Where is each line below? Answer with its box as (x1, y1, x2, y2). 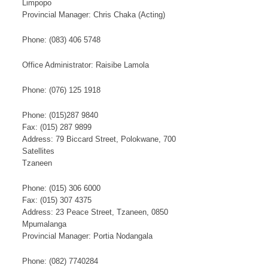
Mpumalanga (22, 220, 66, 229)
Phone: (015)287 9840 (22, 111, 98, 120)
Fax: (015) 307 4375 (22, 196, 92, 205)
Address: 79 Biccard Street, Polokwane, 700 (22, 135, 176, 144)
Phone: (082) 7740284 (22, 257, 98, 266)
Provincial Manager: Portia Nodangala (22, 232, 153, 240)
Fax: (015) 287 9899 (22, 123, 92, 132)
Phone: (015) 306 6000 (22, 184, 100, 193)
